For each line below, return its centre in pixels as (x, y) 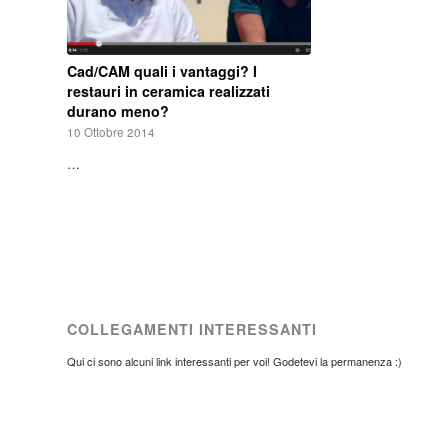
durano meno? (118, 110)
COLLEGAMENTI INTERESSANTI (192, 328)
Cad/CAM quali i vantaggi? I (162, 70)
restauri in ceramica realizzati (168, 90)
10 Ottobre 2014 (111, 131)
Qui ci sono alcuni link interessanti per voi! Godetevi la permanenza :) (234, 360)
